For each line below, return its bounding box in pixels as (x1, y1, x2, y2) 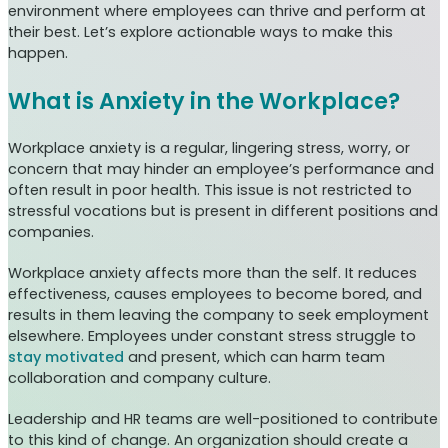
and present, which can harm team (124, 347, 385, 368)
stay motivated (8, 347, 124, 368)
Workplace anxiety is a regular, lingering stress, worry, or (8, 138, 410, 159)
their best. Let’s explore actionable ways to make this (8, 22, 393, 43)
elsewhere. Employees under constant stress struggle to (8, 326, 416, 347)
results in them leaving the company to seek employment (8, 305, 429, 326)
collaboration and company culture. (8, 368, 271, 389)
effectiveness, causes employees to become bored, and (8, 284, 422, 305)
